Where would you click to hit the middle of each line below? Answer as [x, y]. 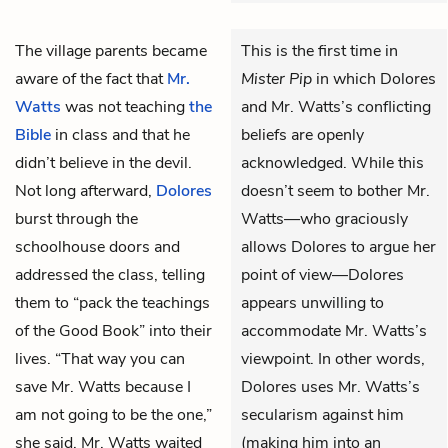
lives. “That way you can [100, 358]
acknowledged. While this [332, 162]
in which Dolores [374, 78]
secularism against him [322, 414]
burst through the [76, 218]
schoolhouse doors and [97, 246]
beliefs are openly [302, 134]
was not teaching [125, 106]
